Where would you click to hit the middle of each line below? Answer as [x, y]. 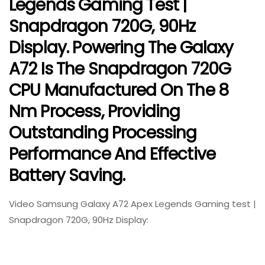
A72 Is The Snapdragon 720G [120, 69]
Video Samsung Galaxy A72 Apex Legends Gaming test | [132, 204]
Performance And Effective [112, 154]
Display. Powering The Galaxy [121, 48]
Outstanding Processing [103, 133]
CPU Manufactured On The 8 [119, 91]
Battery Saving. [67, 176]
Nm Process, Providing [95, 112]
